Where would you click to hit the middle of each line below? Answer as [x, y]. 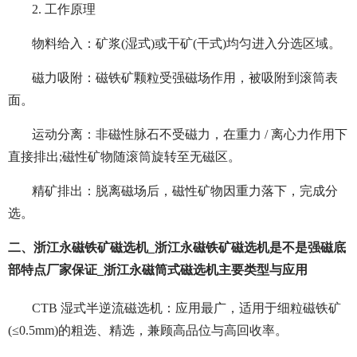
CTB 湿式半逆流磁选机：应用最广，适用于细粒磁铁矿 [186, 308]
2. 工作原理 [64, 10]
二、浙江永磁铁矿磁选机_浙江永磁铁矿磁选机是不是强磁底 [177, 248]
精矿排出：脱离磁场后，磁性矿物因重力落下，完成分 [185, 191]
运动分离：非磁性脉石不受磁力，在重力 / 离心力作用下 [190, 135]
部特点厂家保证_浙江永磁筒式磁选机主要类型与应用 [158, 270]
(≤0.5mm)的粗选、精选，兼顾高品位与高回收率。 [148, 331]
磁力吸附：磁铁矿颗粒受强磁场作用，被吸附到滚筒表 [185, 78]
